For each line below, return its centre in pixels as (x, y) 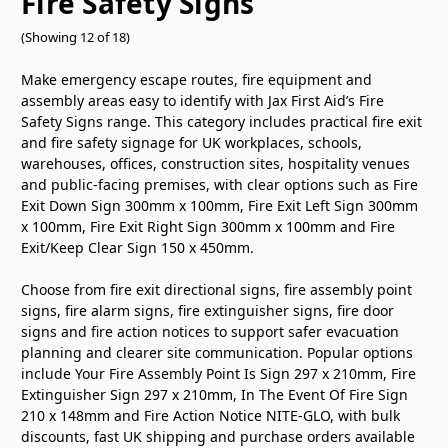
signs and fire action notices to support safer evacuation (210, 332)
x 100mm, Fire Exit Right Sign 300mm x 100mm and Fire (208, 227)
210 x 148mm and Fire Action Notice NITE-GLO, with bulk (210, 416)
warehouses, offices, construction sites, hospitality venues (215, 164)
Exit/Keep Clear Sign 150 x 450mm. (137, 248)
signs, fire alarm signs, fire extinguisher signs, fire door (207, 311)
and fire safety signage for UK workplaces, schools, (191, 143)
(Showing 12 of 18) (75, 37)
